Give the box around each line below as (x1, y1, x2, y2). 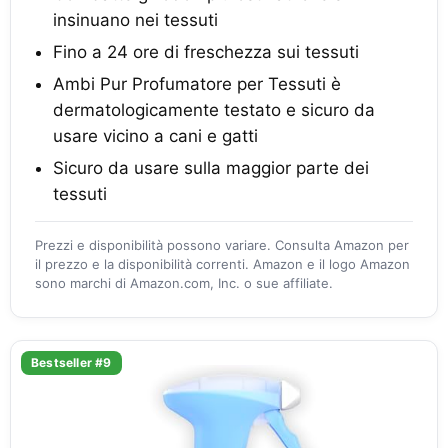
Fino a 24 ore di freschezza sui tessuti (53, 42, 359, 62)
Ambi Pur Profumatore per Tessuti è (53, 74, 341, 94)
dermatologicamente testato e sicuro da (53, 100, 375, 120)
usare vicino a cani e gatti (53, 126, 258, 146)
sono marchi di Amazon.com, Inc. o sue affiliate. (35, 275, 333, 291)
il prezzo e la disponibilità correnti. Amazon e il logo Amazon (35, 256, 410, 272)
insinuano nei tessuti (53, 10, 218, 30)
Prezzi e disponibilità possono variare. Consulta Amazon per (35, 237, 409, 253)
